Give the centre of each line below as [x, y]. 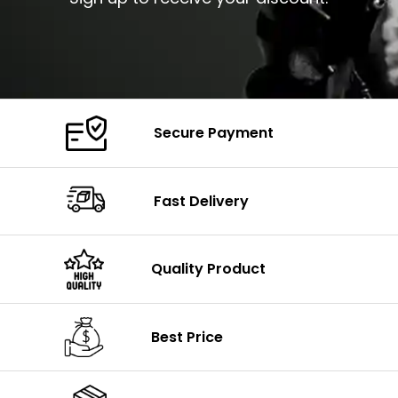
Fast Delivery [202, 201]
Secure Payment [214, 133]
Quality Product [209, 269]
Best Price [187, 337]
